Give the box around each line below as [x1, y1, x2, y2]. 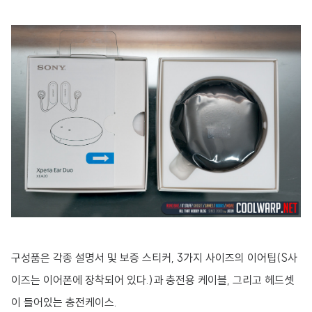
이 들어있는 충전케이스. [11, 295, 120, 310]
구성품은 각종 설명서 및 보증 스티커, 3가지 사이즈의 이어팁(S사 [11, 251, 297, 265]
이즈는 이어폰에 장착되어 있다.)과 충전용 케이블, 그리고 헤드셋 [11, 273, 294, 288]
